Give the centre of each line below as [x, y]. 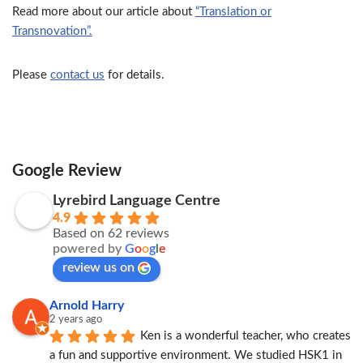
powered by [89, 249]
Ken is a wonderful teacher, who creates [246, 336]
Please [31, 75]
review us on [98, 267]
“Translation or [233, 12]
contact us [77, 75]
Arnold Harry [87, 305]
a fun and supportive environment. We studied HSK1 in [196, 355]
